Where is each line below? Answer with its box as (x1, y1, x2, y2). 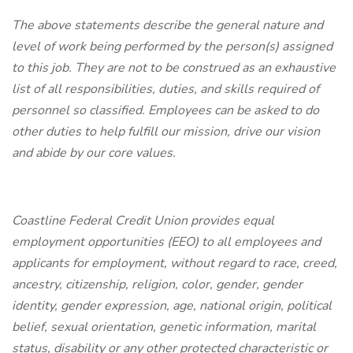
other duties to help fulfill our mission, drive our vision (12, 123, 320, 140)
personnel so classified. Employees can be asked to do (12, 102, 319, 119)
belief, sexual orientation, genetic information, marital (12, 318, 316, 336)
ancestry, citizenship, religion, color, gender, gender (12, 276, 303, 293)
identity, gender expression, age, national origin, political (12, 297, 332, 314)
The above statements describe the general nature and (12, 17, 323, 34)
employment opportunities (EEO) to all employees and (12, 233, 321, 251)
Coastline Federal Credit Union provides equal (12, 212, 274, 229)
